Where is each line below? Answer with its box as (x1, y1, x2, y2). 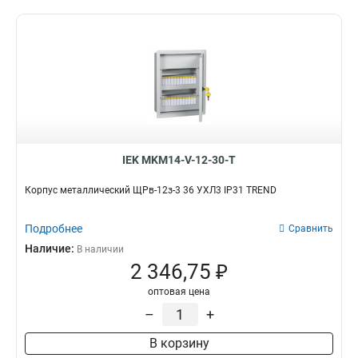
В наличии (77, 244, 124, 255)
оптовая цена (148, 286, 210, 297)
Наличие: (25, 242, 77, 255)
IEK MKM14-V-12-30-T (122, 153, 236, 166)
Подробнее (25, 222, 82, 235)
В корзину (149, 336, 209, 351)
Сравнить (288, 223, 333, 234)
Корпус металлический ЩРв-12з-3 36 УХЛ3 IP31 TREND (25, 185, 276, 196)
